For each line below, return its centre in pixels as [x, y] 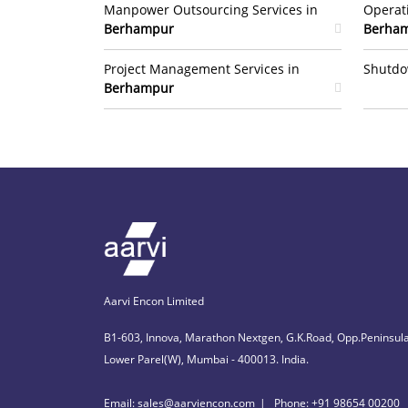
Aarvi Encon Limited [154, 301]
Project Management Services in [202, 69]
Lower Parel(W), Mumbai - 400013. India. [206, 359]
